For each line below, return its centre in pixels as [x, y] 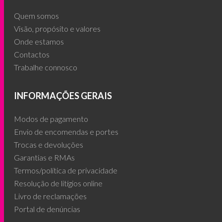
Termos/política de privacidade [66, 170]
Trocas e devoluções [49, 144]
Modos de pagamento [51, 119]
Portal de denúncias [47, 209]
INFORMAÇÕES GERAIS [63, 96]
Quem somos [37, 16]
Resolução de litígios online [58, 183]
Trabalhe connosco [46, 67]
